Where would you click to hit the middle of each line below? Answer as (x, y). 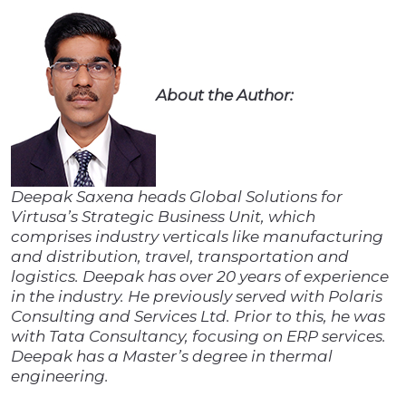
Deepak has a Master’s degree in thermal (172, 357)
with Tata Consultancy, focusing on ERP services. (198, 337)
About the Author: (225, 95)
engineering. (60, 377)
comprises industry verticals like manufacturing (197, 237)
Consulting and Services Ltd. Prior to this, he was (198, 317)
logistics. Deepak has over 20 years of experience (200, 277)
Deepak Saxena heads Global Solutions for (177, 197)
